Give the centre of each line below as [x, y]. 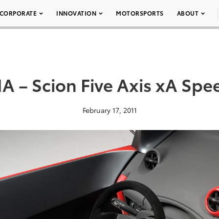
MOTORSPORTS [140, 13]
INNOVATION [76, 13]
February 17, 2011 [109, 110]
